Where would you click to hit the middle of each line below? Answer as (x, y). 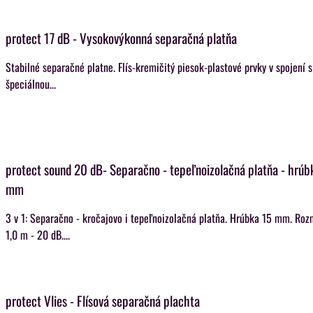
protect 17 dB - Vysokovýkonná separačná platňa (121, 38)
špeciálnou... (31, 84)
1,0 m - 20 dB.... (38, 235)
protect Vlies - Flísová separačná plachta (103, 301)
